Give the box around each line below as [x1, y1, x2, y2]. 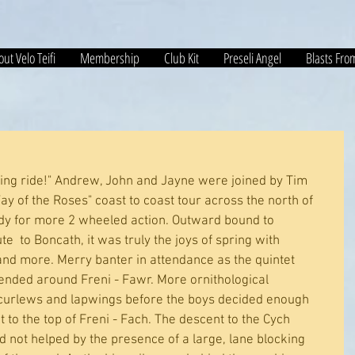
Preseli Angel [223, 48, 281, 67]
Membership [79, 48, 139, 67]
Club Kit [163, 48, 199, 67]
